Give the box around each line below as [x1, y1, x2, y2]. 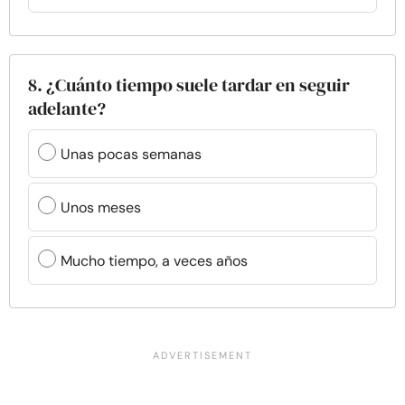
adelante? [28, 96, 106, 121]
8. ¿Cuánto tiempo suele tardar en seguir [28, 72, 350, 98]
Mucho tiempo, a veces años [61, 250, 248, 270]
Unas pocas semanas [61, 144, 202, 164]
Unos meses [61, 197, 141, 217]
